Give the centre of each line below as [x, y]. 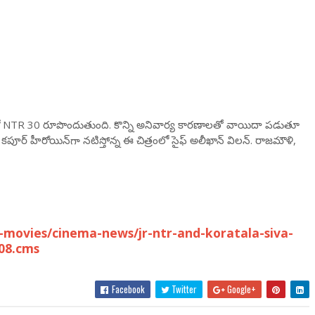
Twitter [184, 289]
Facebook [128, 289]
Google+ [241, 289]
